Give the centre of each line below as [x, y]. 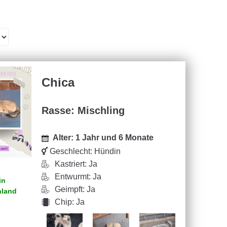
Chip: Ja [69, 202]
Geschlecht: [71, 151]
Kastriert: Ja [76, 164]
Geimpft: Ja [75, 189]
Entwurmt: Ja [78, 177]
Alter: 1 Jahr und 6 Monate [103, 138]
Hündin [107, 151]
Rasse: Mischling [83, 110]
